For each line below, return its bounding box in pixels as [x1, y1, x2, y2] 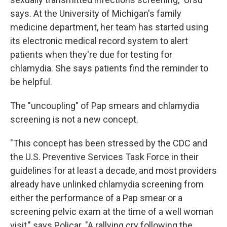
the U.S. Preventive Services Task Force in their [10, 152, 199, 163]
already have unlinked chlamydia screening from [10, 179, 204, 190]
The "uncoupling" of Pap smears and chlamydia [10, 100, 199, 111]
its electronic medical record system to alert [10, 35, 188, 47]
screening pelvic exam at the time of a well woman [10, 206, 213, 217]
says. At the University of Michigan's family [10, 8, 181, 19]
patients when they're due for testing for [10, 49, 172, 60]
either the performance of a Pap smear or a [10, 193, 182, 204]
